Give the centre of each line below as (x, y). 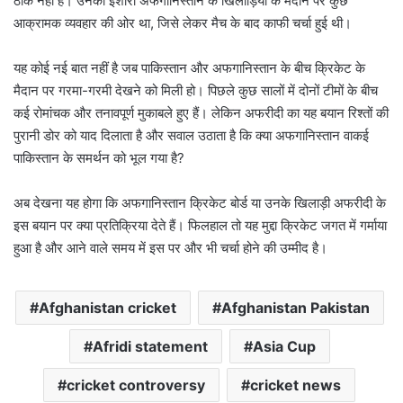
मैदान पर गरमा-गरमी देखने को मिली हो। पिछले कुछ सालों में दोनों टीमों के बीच (196, 91)
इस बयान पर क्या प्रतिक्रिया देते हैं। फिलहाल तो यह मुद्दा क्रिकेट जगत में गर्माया (200, 226)
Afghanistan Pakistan (295, 308)
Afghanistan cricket (107, 308)
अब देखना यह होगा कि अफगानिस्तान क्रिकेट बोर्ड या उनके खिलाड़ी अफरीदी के (200, 203)
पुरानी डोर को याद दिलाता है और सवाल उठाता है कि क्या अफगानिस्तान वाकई (191, 136)
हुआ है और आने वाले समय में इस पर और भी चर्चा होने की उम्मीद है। (170, 248)
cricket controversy (136, 385)
